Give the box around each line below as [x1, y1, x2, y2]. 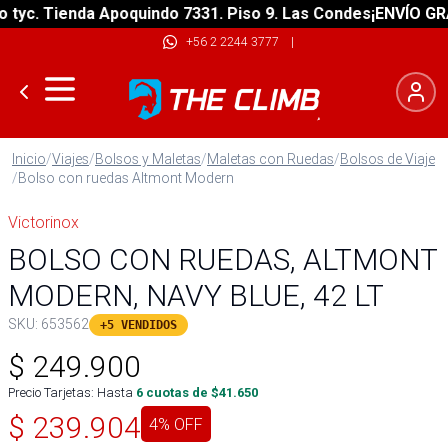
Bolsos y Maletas [95, 150, 201, 168]
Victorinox [8, 212, 79, 232]
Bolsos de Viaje [340, 150, 435, 168]
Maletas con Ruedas [207, 150, 334, 168]
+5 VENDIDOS [100, 318, 177, 332]
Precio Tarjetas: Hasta [8, 384, 133, 401]
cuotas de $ [143, 385, 219, 400]
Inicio [12, 150, 46, 168]
